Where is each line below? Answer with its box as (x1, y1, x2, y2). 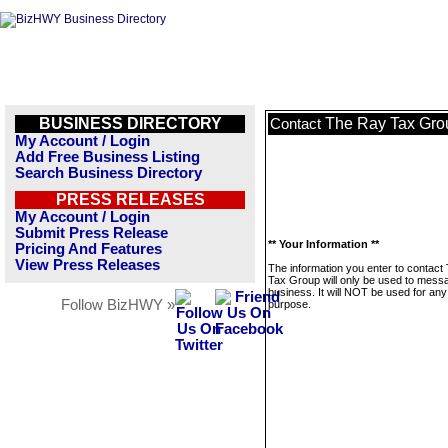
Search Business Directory (15, 165, 202, 181)
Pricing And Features (15, 241, 162, 257)
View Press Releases (15, 257, 160, 273)
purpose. (268, 298, 311, 310)
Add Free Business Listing (15, 149, 200, 165)
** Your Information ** (268, 238, 379, 250)
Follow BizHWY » (61, 297, 175, 313)
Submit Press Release (15, 225, 168, 241)
